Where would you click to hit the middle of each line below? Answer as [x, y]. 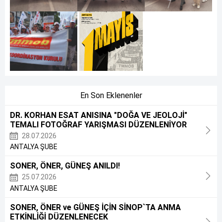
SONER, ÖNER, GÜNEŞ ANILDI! [65, 166]
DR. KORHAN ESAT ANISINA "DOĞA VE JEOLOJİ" [99, 115]
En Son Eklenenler [111, 95]
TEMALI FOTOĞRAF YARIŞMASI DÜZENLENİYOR [98, 125]
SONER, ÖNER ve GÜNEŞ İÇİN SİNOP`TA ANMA [95, 207]
